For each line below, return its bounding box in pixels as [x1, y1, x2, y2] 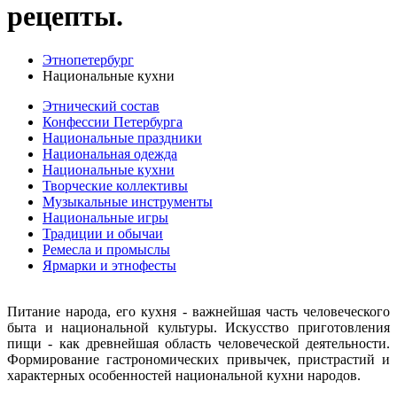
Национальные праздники [43, 129, 202, 145]
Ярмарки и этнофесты [43, 257, 176, 273]
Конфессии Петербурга [43, 113, 183, 129]
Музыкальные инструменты [43, 193, 213, 209]
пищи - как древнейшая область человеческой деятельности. [7, 335, 390, 351]
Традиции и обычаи [43, 225, 163, 241]
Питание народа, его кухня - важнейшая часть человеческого [7, 303, 390, 319]
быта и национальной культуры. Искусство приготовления [7, 319, 390, 335]
